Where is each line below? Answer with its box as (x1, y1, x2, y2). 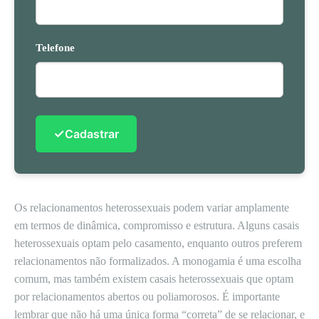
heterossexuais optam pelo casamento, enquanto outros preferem (14, 237, 302, 249)
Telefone (36, 42, 75, 53)
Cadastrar (65, 126, 119, 141)
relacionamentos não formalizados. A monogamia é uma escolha (14, 255, 301, 267)
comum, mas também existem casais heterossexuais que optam (14, 273, 293, 285)
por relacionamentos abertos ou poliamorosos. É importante (14, 291, 280, 303)
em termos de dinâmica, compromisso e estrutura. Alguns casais (14, 219, 299, 231)
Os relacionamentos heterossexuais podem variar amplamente (14, 202, 289, 214)
